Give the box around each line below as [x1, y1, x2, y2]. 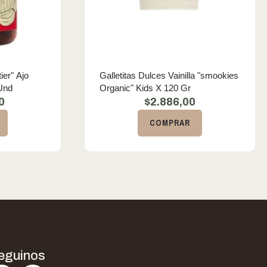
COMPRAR [150, 117, 190, 128]
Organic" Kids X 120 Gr [100, 83, 191, 93]
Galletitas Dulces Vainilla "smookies [100, 70, 238, 80]
